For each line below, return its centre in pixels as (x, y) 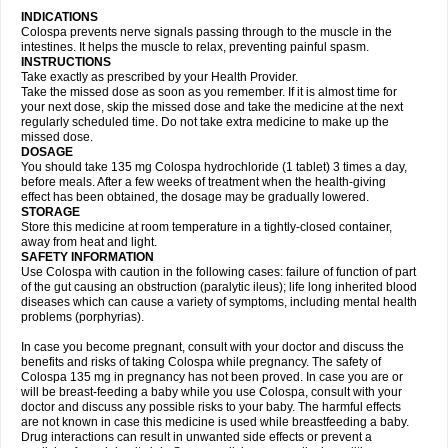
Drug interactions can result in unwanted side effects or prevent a (196, 437)
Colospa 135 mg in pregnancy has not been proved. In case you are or (212, 377)
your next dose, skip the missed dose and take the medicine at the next (212, 107)
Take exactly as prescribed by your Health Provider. (159, 77)
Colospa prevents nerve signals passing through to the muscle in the (206, 32)
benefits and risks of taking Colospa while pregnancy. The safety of (201, 362)
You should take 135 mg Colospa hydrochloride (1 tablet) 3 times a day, (214, 167)
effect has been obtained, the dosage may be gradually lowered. (195, 197)
